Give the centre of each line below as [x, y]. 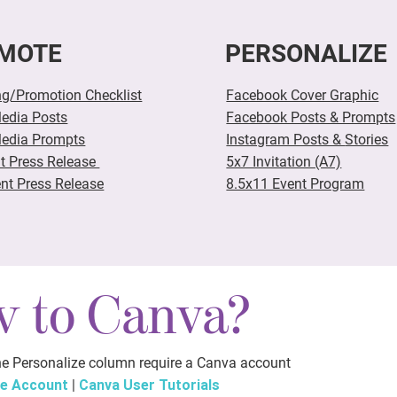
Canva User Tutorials [149, 385]
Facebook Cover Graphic [303, 95]
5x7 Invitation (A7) [284, 161]
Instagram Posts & [286, 139]
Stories [367, 139]
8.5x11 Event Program [296, 183]
